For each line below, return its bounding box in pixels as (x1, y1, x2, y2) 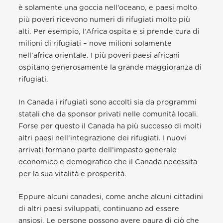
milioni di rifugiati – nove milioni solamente (18, 39, 172, 47)
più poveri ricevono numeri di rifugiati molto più (18, 15, 191, 23)
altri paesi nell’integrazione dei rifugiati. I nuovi (18, 134, 187, 142)
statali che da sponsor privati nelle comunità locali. (18, 110, 199, 118)
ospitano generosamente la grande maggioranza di (18, 63, 202, 71)
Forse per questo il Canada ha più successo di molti (18, 122, 202, 130)
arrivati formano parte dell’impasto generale (18, 146, 177, 154)
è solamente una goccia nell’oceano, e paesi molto (18, 3, 198, 11)
